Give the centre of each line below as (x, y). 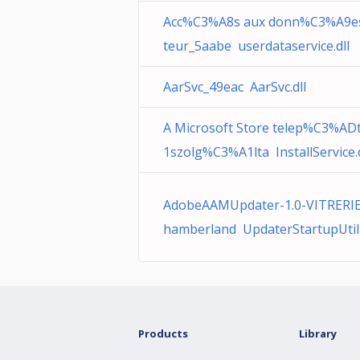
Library (318, 333)
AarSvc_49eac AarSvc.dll (235, 87)
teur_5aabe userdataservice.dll (256, 46)
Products (163, 333)
